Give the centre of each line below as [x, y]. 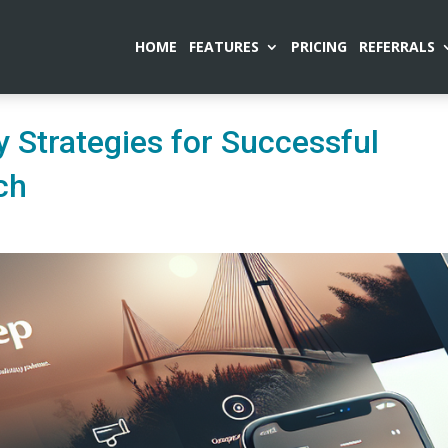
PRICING [318, 46]
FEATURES [223, 46]
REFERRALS [396, 46]
